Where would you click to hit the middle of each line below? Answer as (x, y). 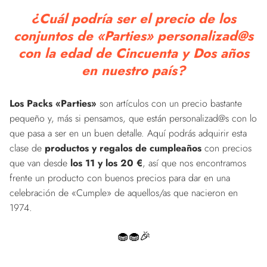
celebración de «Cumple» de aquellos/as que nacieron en (124, 193)
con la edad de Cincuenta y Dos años (133, 53)
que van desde (40, 163)
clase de (27, 148)
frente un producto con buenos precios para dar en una (120, 178)
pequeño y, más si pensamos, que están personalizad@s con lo (133, 118)
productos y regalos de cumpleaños (123, 148)
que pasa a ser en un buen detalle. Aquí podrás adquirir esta (128, 133)
